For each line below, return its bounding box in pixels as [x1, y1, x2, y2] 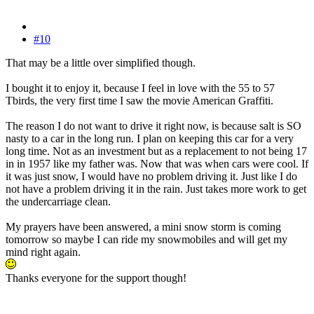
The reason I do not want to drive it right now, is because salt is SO [6, 119, 301, 132]
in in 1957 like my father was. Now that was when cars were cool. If [6, 157, 308, 170]
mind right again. [6, 245, 81, 258]
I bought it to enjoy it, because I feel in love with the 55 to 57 [6, 81, 275, 94]
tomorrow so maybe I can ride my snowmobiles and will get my [6, 233, 287, 245]
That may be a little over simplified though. [6, 56, 196, 69]
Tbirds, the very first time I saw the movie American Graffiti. [6, 94, 273, 107]
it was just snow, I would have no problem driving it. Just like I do [6, 170, 297, 182]
